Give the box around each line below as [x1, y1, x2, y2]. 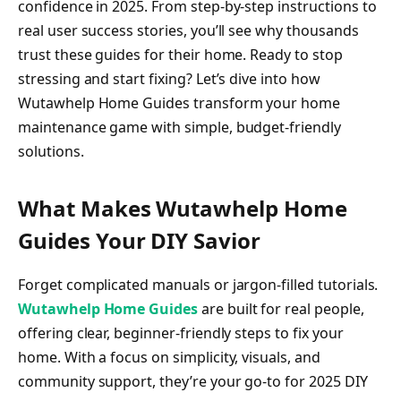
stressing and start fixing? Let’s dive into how [18, 68, 320, 89]
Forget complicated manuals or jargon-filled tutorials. [18, 275, 379, 295]
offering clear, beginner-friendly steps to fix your [18, 323, 344, 344]
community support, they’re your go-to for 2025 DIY [18, 371, 368, 392]
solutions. [18, 141, 84, 161]
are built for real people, [198, 299, 364, 320]
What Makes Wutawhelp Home [18, 193, 347, 224]
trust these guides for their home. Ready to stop [18, 44, 343, 64]
